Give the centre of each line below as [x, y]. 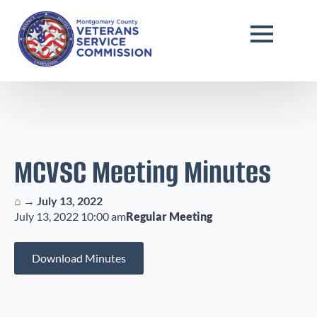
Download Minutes [79, 258]
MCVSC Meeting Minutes [143, 172]
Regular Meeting [169, 216]
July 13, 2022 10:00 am [70, 216]
